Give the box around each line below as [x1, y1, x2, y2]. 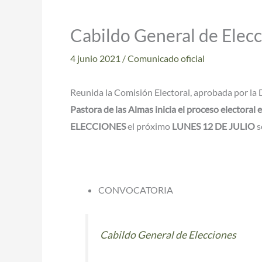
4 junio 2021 [70, 53, 122, 64]
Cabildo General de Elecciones [100, 228, 237, 241]
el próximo [127, 120, 172, 132]
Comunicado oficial [127, 53, 205, 64]
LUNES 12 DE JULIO [172, 120, 257, 132]
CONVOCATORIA [98, 184, 173, 196]
